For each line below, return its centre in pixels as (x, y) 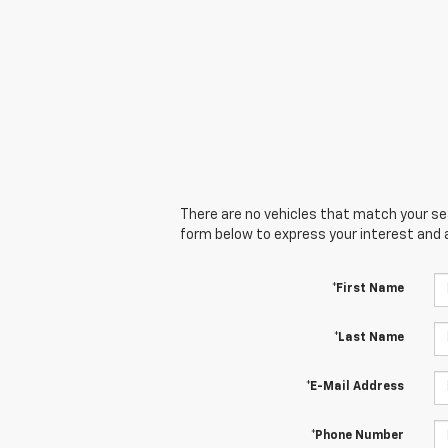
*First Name (367, 288)
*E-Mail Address (354, 386)
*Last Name (368, 337)
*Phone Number (357, 435)
